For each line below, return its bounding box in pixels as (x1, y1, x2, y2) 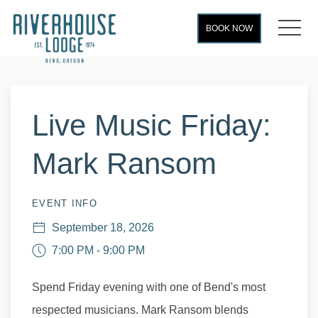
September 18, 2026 (46, 221, 154, 234)
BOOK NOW (206, 23, 253, 33)
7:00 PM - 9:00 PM (46, 244, 145, 256)
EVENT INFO (32, 198, 97, 209)
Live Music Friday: (32, 109, 271, 142)
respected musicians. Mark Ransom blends (32, 304, 248, 316)
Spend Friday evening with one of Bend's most (32, 281, 265, 293)
